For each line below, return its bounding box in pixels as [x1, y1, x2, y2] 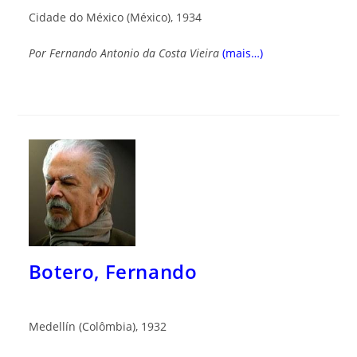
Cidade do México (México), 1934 [28, 10, 202, 25]
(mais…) [222, 45, 263, 61]
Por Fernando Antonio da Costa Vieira [28, 45, 219, 61]
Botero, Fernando [28, 258, 198, 285]
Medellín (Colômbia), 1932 [28, 319, 167, 335]
